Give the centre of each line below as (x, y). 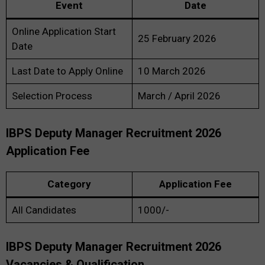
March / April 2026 (179, 96)
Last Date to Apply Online (67, 71)
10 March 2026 (172, 71)
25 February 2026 (177, 39)
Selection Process (52, 96)
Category (69, 184)
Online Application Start (64, 32)
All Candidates (44, 210)
